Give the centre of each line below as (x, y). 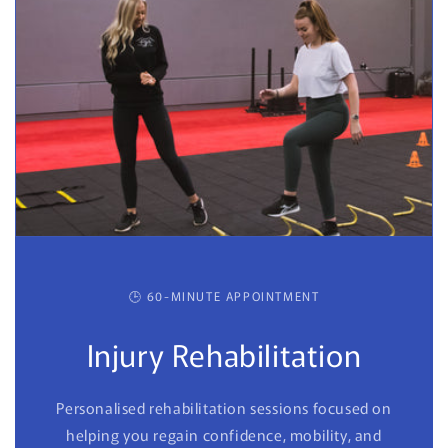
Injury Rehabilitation (224, 353)
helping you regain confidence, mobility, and (224, 434)
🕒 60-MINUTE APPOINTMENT (224, 295)
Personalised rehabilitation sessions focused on (224, 407)
